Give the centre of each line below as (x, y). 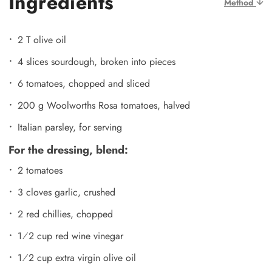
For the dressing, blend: (68, 150)
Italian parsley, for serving (70, 127)
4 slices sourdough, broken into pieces (97, 61)
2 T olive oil (42, 39)
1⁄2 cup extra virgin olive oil (77, 257)
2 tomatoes (40, 170)
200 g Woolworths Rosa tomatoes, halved (104, 105)
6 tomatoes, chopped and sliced (84, 83)
